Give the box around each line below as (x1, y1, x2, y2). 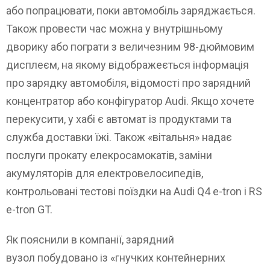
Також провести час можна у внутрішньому (6, 22, 223, 35)
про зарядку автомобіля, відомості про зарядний (6, 76, 251, 89)
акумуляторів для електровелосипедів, (6, 166, 203, 180)
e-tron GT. (6, 202, 52, 216)
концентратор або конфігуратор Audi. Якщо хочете (6, 94, 254, 107)
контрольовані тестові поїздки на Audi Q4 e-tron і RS (6, 184, 262, 198)
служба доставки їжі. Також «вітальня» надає (6, 130, 232, 143)
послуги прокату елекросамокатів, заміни (6, 148, 212, 162)
